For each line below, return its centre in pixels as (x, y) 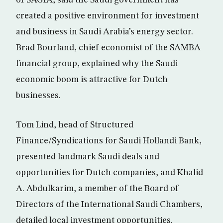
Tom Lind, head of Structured (75, 125)
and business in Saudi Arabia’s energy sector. (105, 32)
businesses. (38, 96)
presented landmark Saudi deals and (88, 157)
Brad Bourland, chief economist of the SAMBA (108, 48)
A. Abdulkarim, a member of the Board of (97, 189)
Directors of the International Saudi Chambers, (109, 205)
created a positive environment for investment (108, 16)
